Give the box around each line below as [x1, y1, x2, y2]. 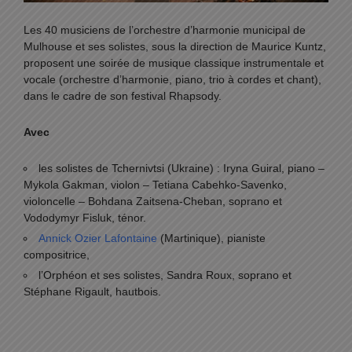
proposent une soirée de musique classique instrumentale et [24, 57, 324, 70]
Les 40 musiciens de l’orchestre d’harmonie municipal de [24, 24, 306, 37]
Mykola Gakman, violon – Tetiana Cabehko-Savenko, [24, 178, 287, 192]
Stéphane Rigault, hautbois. [24, 285, 161, 299]
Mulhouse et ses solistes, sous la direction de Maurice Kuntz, [24, 40, 326, 53]
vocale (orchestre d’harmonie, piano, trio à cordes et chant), [24, 73, 321, 86]
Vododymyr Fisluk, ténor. [24, 211, 146, 225]
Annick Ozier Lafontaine [38, 232, 157, 245]
